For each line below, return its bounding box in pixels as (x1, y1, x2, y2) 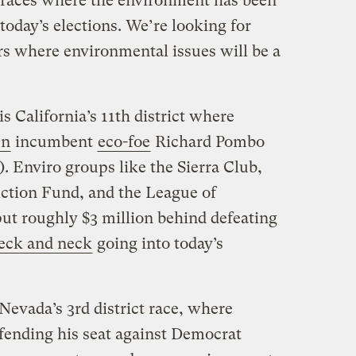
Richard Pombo (150, 132, 265, 151)
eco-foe (97, 132, 150, 151)
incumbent (10, 132, 97, 151)
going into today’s (92, 234, 223, 253)
